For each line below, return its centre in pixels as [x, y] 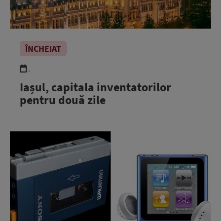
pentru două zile [63, 100]
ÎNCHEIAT [43, 49]
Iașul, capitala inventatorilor [95, 87]
